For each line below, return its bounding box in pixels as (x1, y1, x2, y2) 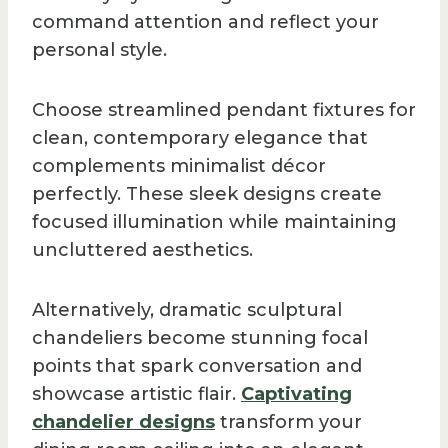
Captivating (241, 382, 352, 405)
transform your (215, 410, 362, 433)
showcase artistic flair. (32, 382, 241, 405)
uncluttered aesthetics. (32, 238, 253, 261)
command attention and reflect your (32, 10, 379, 33)
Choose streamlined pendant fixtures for (32, 98, 416, 121)
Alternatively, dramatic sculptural (32, 298, 342, 321)
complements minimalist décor (32, 154, 326, 177)
